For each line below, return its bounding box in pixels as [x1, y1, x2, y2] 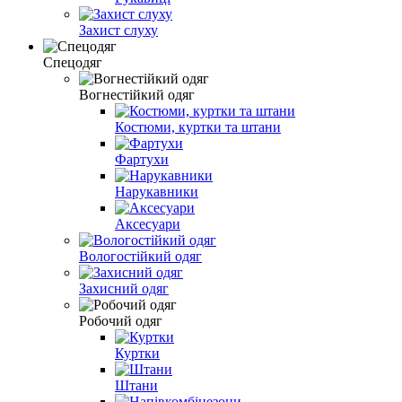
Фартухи [115, 151, 169, 167]
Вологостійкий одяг [79, 248, 202, 264]
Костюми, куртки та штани [115, 118, 281, 135]
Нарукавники [115, 183, 198, 199]
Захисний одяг [79, 280, 169, 296]
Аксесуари [115, 215, 180, 232]
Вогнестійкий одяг [79, 86, 195, 102]
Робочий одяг [79, 312, 162, 328]
